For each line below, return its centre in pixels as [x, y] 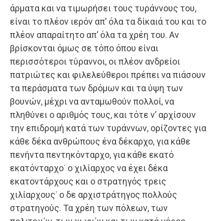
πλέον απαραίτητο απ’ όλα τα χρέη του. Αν [94, 35]
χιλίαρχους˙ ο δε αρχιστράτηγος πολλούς [93, 195]
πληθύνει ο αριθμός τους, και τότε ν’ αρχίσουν [103, 115]
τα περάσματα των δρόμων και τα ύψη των [96, 88]
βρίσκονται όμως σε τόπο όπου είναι [84, 48]
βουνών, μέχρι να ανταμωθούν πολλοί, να [92, 102]
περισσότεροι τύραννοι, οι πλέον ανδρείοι [95, 62]
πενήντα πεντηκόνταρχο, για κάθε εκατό [92, 155]
